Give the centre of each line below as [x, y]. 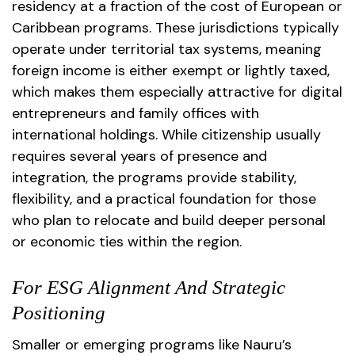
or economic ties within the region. [127, 241]
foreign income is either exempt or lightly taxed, [171, 70]
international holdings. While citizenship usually [166, 134]
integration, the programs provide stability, [154, 177]
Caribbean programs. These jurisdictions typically [176, 27]
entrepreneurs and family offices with [136, 113]
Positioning [59, 312]
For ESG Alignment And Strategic [149, 287]
